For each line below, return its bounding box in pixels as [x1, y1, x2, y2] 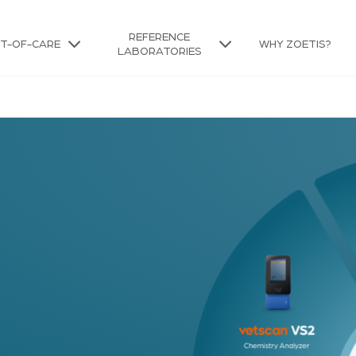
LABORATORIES [117, 46, 202, 57]
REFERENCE [129, 32, 190, 43]
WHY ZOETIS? [258, 39, 331, 50]
